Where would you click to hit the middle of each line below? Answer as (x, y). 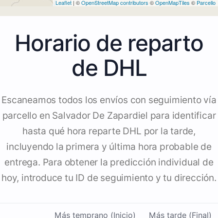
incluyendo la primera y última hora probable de (109, 147)
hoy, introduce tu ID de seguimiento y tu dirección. (109, 178)
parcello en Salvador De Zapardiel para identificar (109, 116)
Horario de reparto (109, 43)
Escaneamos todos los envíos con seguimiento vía (109, 100)
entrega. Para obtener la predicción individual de (109, 163)
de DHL (109, 68)
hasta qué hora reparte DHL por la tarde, (109, 131)
